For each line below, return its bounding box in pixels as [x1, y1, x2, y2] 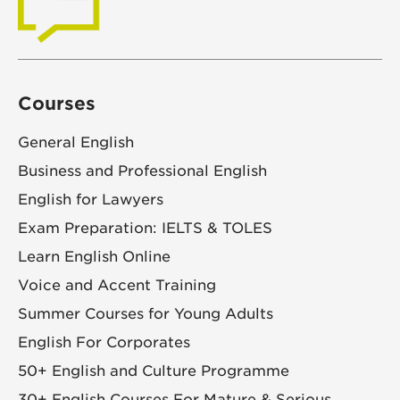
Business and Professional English [18, 162, 267, 179]
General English [18, 133, 134, 151]
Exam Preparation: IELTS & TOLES [18, 219, 272, 237]
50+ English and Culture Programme [18, 362, 289, 379]
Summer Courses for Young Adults [18, 304, 273, 322]
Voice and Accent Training [18, 276, 216, 294]
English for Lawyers [18, 190, 163, 208]
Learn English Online [18, 247, 171, 265]
